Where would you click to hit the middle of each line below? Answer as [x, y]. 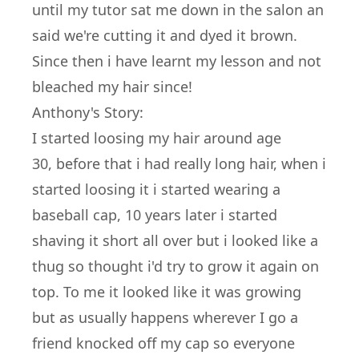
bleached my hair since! [112, 87]
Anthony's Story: [88, 112]
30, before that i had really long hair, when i [179, 163]
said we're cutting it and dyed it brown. [165, 35]
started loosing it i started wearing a [156, 189]
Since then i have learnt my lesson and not [177, 61]
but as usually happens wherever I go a [165, 317]
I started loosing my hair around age [157, 138]
